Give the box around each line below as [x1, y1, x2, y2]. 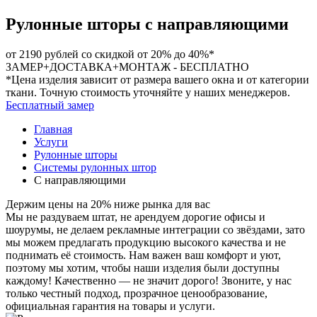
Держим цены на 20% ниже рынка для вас [6, 197, 210, 210]
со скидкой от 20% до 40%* [79, 47, 214, 60]
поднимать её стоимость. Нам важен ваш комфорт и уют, [6, 248, 281, 261]
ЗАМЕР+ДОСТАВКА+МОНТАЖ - [6, 60, 180, 73]
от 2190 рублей [6, 47, 79, 60]
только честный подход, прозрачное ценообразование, [6, 287, 267, 299]
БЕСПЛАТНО [180, 60, 249, 73]
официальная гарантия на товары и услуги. [6, 299, 215, 312]
